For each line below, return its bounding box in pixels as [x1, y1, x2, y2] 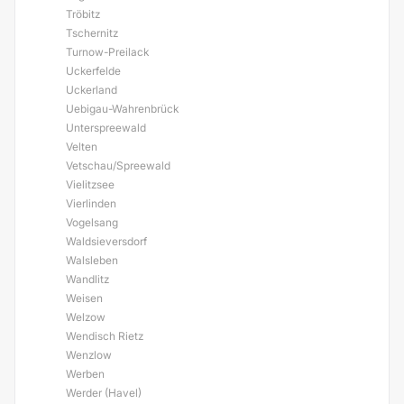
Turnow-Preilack [66, 45, 149, 59]
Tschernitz [66, 26, 118, 40]
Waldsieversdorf [66, 234, 147, 248]
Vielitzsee [66, 178, 115, 191]
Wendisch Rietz [66, 329, 143, 343]
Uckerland [66, 83, 117, 96]
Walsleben [66, 253, 118, 267]
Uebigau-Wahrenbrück [66, 102, 179, 115]
